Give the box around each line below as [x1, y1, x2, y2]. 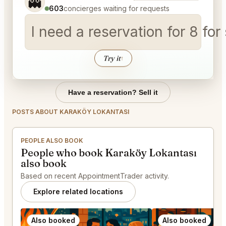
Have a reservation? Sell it [68, 88, 158, 97]
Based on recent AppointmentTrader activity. [21, 172, 169, 181]
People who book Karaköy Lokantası [21, 146, 197, 159]
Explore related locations [33, 187, 123, 196]
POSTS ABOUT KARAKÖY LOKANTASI [12, 108, 129, 116]
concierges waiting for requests [64, 4, 169, 13]
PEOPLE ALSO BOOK [21, 137, 83, 145]
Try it [102, 53, 121, 63]
